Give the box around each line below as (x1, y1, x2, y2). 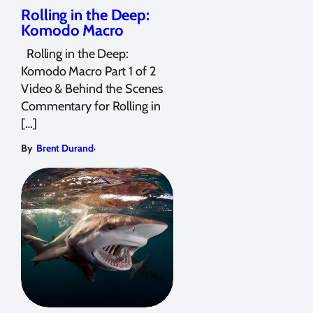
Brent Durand (36, 141, 94, 154)
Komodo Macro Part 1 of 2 (21, 63, 156, 79)
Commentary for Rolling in (21, 98, 161, 114)
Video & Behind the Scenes (21, 80, 163, 96)
